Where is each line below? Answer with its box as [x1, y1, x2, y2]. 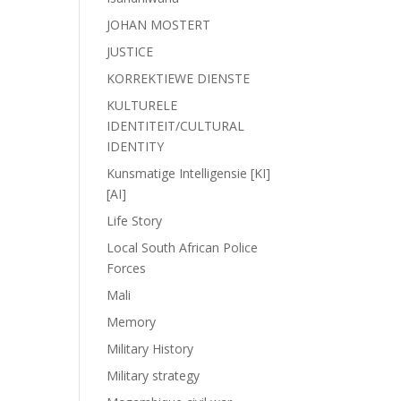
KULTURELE [107, 97, 178, 114]
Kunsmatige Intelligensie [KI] [107, 165, 271, 182]
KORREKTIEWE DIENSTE [107, 70, 251, 87]
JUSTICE [107, 43, 154, 60]
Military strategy [107, 367, 200, 384]
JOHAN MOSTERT [107, 16, 211, 33]
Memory [107, 313, 157, 330]
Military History [107, 340, 194, 357]
